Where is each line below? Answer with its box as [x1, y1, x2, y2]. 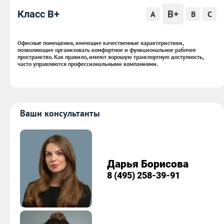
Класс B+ [17, 8, 59, 20]
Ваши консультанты [20, 107, 100, 119]
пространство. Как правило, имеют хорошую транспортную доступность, [17, 53, 203, 61]
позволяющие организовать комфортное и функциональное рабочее [17, 46, 196, 54]
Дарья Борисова [107, 158, 189, 170]
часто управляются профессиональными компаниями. [17, 60, 158, 68]
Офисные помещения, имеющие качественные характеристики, [17, 39, 183, 47]
